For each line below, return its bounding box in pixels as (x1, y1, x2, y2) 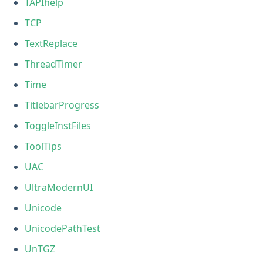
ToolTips (25, 139, 62, 153)
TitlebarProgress (25, 98, 100, 112)
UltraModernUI (25, 180, 93, 194)
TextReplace (25, 36, 78, 50)
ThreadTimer (25, 57, 83, 70)
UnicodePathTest (25, 221, 101, 235)
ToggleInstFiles (25, 119, 92, 132)
